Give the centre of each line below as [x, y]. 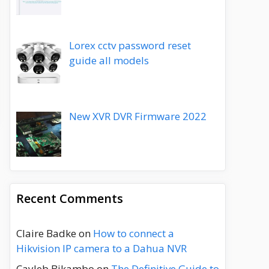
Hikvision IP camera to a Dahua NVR [101, 249]
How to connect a [134, 234]
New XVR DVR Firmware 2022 [138, 116]
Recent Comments [70, 199]
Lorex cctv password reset [130, 46]
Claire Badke [46, 234]
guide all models [109, 61]
